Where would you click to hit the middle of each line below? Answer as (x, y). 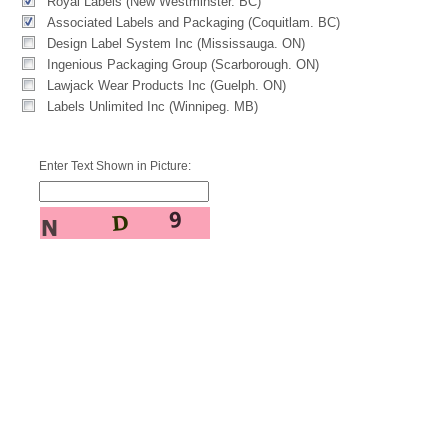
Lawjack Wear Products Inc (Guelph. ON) (166, 85)
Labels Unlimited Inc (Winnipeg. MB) (152, 106)
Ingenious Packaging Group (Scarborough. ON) (183, 64)
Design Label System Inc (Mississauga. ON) (176, 43)
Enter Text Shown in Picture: (115, 166)
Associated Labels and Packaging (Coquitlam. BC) (193, 22)
